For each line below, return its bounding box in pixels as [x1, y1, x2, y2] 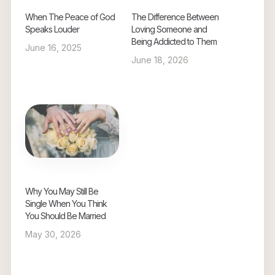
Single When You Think [25, 198, 107, 209]
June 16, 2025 [25, 42, 82, 53]
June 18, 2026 [131, 54, 188, 65]
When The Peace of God [25, 11, 115, 22]
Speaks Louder [25, 23, 79, 34]
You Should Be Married [25, 211, 106, 222]
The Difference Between [131, 11, 219, 22]
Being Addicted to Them [131, 36, 217, 47]
